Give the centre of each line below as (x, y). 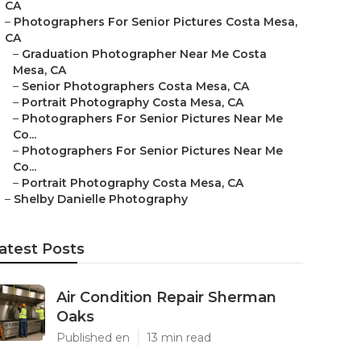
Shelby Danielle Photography (101, 199)
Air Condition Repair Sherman (166, 297)
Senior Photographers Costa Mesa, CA (135, 86)
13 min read (179, 338)
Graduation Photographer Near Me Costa (144, 54)
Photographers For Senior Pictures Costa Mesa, (156, 22)
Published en (93, 338)
